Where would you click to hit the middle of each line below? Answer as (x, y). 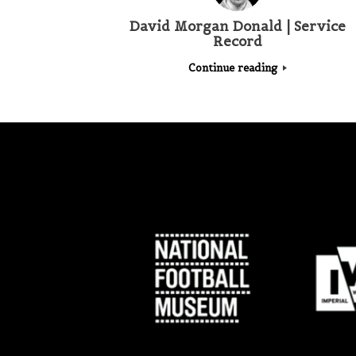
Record (237, 42)
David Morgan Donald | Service (237, 27)
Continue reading (234, 68)
